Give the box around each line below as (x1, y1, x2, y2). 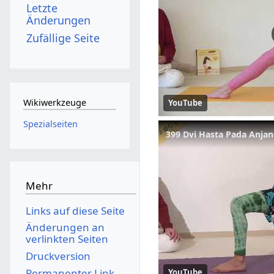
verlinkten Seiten (25, 232, 108, 246)
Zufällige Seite (26, 30, 100, 45)
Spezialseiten (23, 117, 78, 130)
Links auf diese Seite (25, 203, 125, 218)
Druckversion (25, 248, 91, 263)
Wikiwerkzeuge (23, 97, 86, 109)
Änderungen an (25, 220, 105, 235)
